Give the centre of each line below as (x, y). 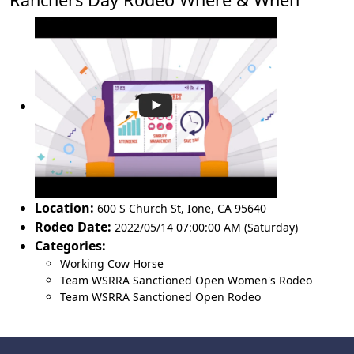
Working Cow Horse (112, 263)
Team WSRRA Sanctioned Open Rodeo (160, 296)
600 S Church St (139, 208)
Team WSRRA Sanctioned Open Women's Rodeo (186, 280)
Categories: (70, 245)
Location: (64, 207)
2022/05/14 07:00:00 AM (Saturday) (206, 227)
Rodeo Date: (73, 226)
